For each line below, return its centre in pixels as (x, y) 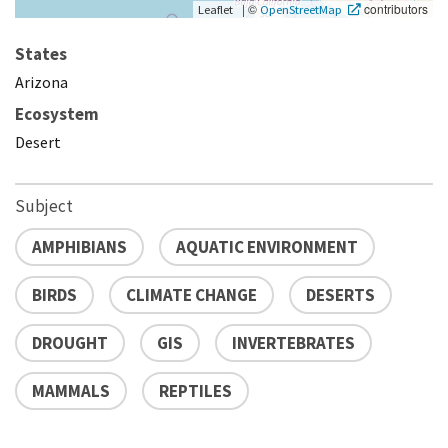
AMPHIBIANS (79, 246)
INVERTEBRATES (293, 342)
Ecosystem (57, 113)
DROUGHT (70, 342)
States (41, 53)
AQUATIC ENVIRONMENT (267, 246)
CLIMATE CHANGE (191, 294)
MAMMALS (71, 390)
